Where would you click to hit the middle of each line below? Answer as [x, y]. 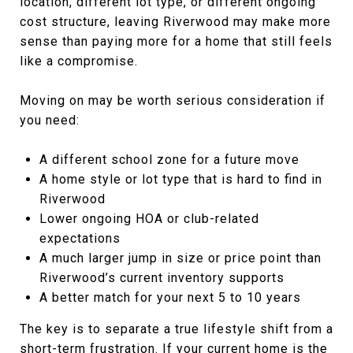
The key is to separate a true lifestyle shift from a [176, 329]
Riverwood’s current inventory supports [162, 277]
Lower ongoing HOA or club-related [149, 218]
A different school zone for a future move [169, 159]
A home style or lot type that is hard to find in [180, 179]
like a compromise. [79, 61]
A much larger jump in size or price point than [180, 258]
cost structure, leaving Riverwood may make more [175, 21]
